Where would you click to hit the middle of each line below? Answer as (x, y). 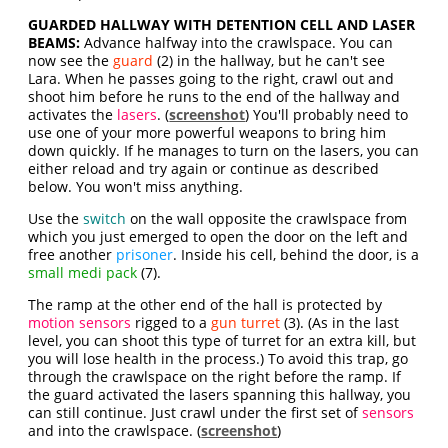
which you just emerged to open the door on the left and (218, 237)
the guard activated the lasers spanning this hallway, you (220, 395)
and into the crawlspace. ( (115, 431)
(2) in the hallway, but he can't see (269, 61)
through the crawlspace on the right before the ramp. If (215, 377)
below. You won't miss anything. (136, 187)
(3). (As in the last (340, 323)
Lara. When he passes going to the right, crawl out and (211, 79)
